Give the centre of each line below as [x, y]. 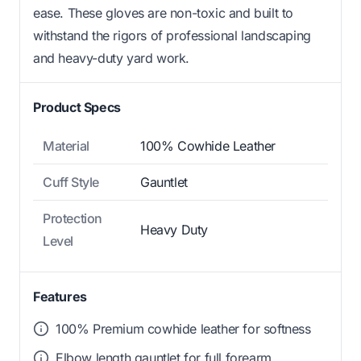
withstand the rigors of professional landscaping [172, 35]
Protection [73, 218]
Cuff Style [71, 182]
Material [66, 145]
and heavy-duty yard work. [112, 58]
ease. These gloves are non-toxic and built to [164, 12]
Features [60, 296]
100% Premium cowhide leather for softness [183, 328]
